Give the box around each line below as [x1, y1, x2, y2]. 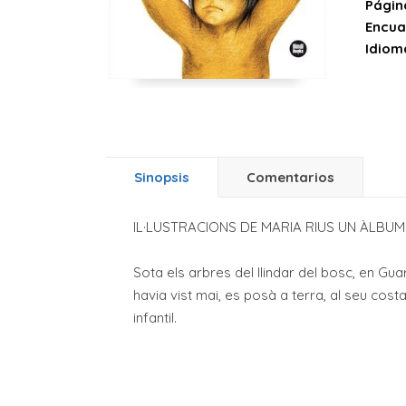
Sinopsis [134, 169, 189, 187]
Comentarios [246, 169, 334, 187]
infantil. [133, 309, 177, 327]
